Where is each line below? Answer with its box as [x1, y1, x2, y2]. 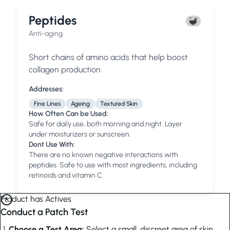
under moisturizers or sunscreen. [29, 130, 131, 139]
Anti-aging [29, 29, 63, 38]
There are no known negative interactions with [29, 150, 178, 159]
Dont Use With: [29, 140, 75, 149]
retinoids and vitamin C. [29, 171, 104, 180]
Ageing [71, 100, 90, 107]
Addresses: [29, 85, 64, 93]
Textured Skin [100, 100, 138, 107]
